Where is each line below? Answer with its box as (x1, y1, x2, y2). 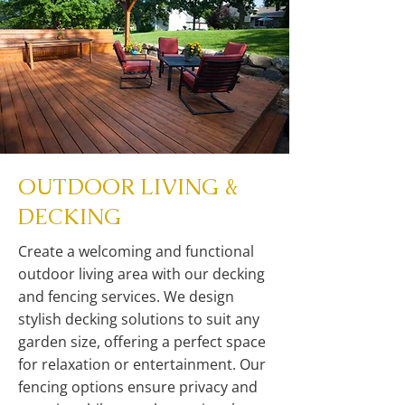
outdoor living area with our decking (18, 264, 265, 284)
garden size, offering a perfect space (18, 332, 266, 352)
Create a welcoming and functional (18, 241, 254, 261)
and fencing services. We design (18, 287, 234, 306)
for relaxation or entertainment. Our (18, 354, 266, 374)
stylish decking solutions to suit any (18, 309, 259, 329)
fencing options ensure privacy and (18, 377, 258, 397)
